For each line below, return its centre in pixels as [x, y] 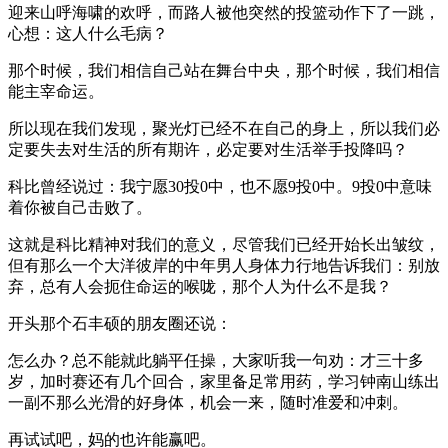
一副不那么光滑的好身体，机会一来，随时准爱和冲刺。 [208, 402]
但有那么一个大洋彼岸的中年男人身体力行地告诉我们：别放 [224, 265]
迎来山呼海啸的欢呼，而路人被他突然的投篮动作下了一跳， [224, 12]
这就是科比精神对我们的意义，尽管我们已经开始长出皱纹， [224, 244]
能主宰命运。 [56, 91]
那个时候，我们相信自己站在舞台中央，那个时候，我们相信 [224, 70]
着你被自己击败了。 [80, 207]
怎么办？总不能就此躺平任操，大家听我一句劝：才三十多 [216, 360]
